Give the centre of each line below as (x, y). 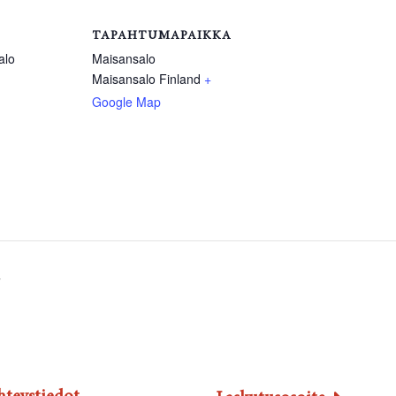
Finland (180, 78)
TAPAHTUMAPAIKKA (162, 36)
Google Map (126, 101)
